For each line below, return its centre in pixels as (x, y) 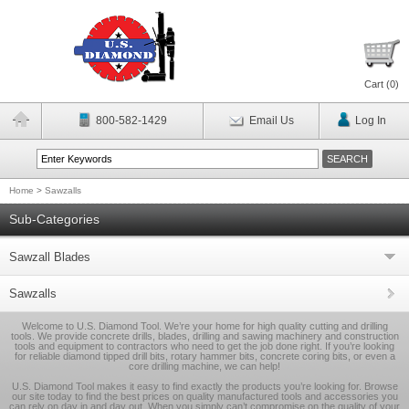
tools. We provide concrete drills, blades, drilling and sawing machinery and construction (204, 336)
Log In (370, 121)
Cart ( (377, 84)
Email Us (271, 121)
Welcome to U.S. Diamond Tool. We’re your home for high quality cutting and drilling (204, 326)
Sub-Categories (54, 219)
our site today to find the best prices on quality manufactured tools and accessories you (204, 396)
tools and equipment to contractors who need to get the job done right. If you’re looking (204, 346)
